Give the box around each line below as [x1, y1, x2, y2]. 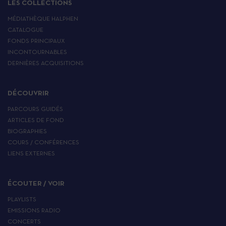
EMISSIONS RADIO [8, 208, 61, 214]
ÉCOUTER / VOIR [8, 181, 65, 188]
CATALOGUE [8, 28, 43, 33]
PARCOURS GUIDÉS [8, 107, 63, 112]
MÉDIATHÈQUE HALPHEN [8, 17, 78, 22]
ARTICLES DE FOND [8, 118, 64, 124]
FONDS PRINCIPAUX [8, 39, 65, 44]
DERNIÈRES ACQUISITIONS [8, 61, 84, 67]
